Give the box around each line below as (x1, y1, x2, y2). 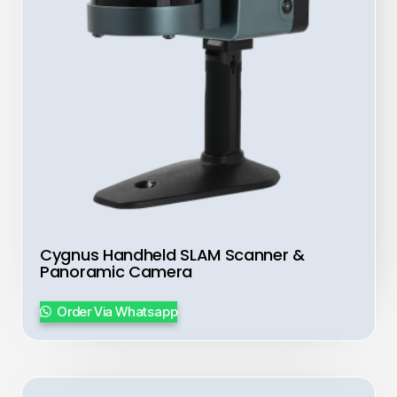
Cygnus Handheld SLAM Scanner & (40, 244, 305, 267)
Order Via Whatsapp (54, 303, 178, 321)
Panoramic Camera (40, 261, 193, 284)
